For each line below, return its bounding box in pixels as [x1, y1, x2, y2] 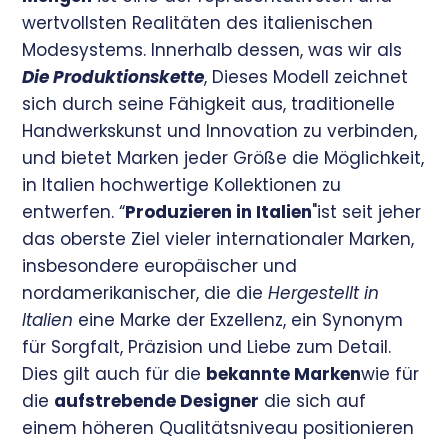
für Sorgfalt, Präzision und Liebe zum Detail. [22, 335, 392, 360]
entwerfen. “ [22, 200, 126, 225]
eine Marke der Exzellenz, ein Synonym [73, 308, 404, 333]
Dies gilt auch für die [22, 362, 207, 387]
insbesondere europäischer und [22, 254, 298, 279]
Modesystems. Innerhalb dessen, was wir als [22, 38, 403, 63]
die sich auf [259, 389, 367, 414]
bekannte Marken [206, 362, 362, 387]
